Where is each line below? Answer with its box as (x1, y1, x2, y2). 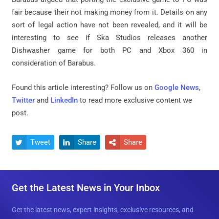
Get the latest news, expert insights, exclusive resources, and (12, 206, 194, 214)
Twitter (12, 96, 35, 105)
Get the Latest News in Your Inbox (12, 182, 160, 194)
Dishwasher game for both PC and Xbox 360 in (12, 46, 207, 55)
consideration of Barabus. (12, 59, 96, 68)
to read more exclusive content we (78, 96, 192, 105)
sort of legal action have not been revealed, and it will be (12, 21, 207, 30)
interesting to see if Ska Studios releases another (12, 33, 207, 43)
